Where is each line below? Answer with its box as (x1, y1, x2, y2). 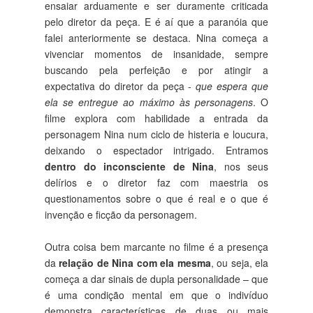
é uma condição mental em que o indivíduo (45, 287, 268, 302)
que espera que (196, 78, 268, 93)
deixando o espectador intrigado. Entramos (45, 143, 268, 157)
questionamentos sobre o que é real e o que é (45, 191, 268, 205)
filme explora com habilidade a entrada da (45, 110, 268, 125)
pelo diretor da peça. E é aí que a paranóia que (45, 14, 268, 29)
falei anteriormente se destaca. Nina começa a (45, 30, 268, 45)
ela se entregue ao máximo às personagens (45, 94, 253, 109)
